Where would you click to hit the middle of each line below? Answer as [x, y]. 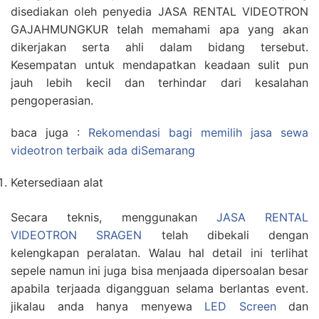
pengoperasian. [52, 100]
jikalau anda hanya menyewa [108, 306]
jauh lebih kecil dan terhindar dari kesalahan [159, 83]
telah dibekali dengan [225, 235]
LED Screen [240, 306]
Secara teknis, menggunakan [114, 217]
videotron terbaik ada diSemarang [103, 150]
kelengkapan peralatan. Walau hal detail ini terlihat [159, 253]
